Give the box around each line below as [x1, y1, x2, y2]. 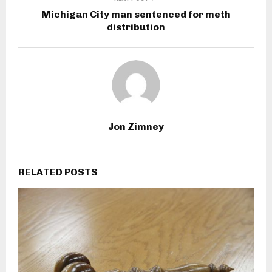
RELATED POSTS [18, 166, 98, 178]
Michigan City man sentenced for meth [41, 8, 231, 20]
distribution [107, 21, 165, 33]
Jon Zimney [108, 120, 164, 132]
